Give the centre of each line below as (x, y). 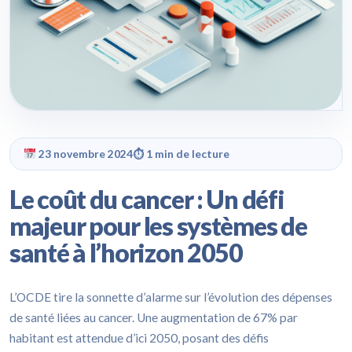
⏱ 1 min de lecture (181, 153)
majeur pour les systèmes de (158, 225)
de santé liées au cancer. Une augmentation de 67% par (154, 317)
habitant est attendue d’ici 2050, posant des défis (139, 337)
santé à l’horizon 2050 (126, 252)
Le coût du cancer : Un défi (147, 199)
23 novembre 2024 (84, 153)
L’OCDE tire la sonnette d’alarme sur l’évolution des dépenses (171, 297)
